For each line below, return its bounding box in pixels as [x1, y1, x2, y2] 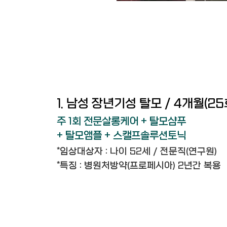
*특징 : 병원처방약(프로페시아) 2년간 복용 [57, 161, 221, 171]
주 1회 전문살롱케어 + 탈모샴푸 [57, 116, 186, 127]
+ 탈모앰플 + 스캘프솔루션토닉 [57, 130, 186, 141]
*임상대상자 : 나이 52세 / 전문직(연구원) [57, 146, 217, 157]
